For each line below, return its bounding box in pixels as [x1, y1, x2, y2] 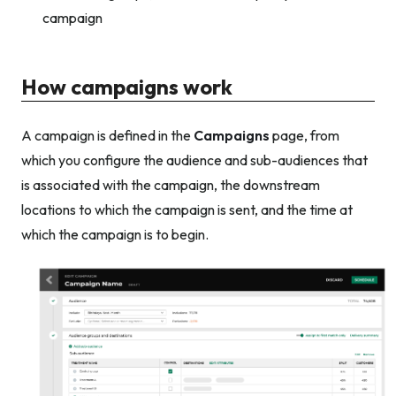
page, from [270, 126, 339, 145]
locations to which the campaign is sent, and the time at [21, 201, 353, 219]
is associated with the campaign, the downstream [21, 176, 320, 194]
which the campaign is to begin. [21, 225, 209, 244]
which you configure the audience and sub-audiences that [21, 151, 368, 170]
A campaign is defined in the [21, 126, 194, 145]
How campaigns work [21, 72, 232, 100]
